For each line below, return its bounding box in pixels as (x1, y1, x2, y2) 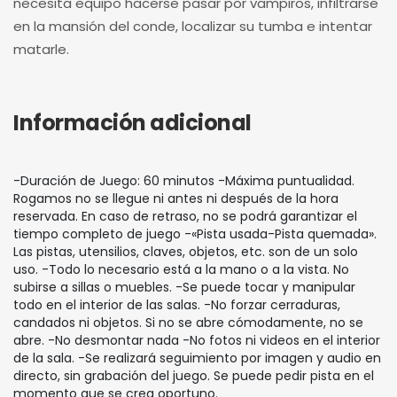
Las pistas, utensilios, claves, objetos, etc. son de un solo (13, 243, 358, 261)
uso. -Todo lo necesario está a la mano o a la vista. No (13, 261, 349, 278)
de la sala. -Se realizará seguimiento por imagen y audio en (13, 349, 381, 367)
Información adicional (13, 108, 252, 137)
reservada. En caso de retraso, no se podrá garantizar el (13, 207, 357, 225)
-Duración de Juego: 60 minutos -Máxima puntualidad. (13, 172, 354, 190)
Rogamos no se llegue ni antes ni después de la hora (13, 190, 339, 207)
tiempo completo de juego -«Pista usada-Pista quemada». (13, 225, 377, 243)
